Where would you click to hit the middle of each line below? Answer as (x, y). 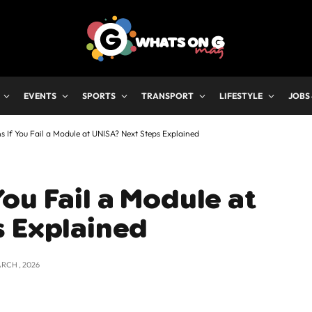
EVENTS (40, 96)
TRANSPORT (167, 96)
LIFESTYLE (241, 96)
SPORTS (99, 96)
